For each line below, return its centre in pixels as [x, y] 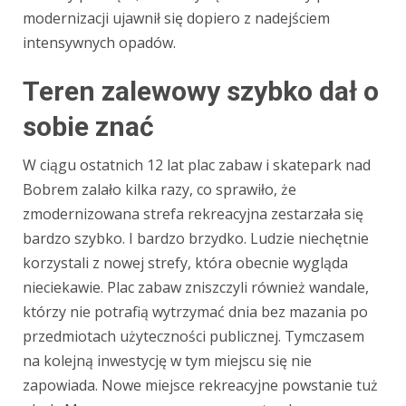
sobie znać [88, 126]
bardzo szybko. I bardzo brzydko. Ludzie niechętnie [196, 238]
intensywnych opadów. [99, 42]
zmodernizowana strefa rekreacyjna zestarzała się [193, 213]
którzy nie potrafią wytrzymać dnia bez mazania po [195, 311]
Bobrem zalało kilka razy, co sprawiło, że [159, 189]
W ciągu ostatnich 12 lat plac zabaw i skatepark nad [197, 164]
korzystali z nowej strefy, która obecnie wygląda [185, 262]
